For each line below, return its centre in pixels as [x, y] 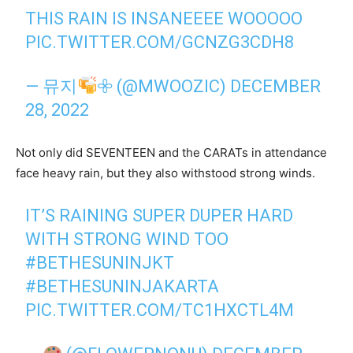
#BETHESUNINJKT [100, 262]
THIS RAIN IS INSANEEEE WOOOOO [164, 18]
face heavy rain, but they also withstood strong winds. [165, 173]
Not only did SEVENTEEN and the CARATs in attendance [171, 152]
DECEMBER [276, 86]
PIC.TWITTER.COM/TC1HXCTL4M [160, 310]
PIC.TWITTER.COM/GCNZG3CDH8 [160, 42]
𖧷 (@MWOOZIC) [164, 86]
